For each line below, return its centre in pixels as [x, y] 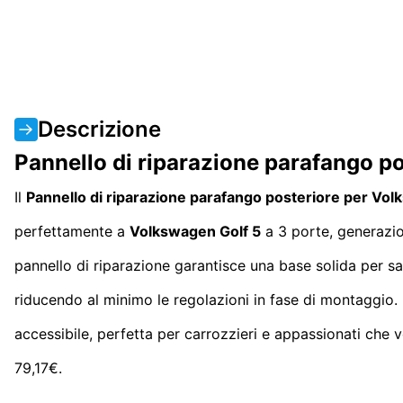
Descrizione [99, 129]
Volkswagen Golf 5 [195, 231]
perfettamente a [72, 231]
